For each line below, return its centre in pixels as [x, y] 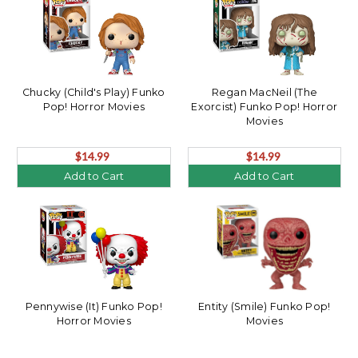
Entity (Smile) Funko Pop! [265, 306]
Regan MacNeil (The [264, 92]
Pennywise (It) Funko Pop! [93, 306]
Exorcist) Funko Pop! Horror [265, 106]
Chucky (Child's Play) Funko [93, 92]
